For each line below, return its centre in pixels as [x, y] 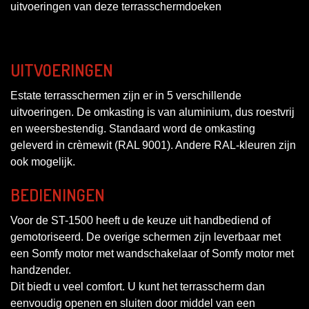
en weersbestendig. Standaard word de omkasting [133, 128]
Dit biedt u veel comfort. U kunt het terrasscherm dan [138, 286]
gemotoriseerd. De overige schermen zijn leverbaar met [146, 237]
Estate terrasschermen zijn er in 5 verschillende [126, 95]
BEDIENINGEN [58, 195]
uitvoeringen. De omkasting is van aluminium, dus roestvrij [152, 112]
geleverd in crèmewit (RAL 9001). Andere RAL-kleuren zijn [153, 145]
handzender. [41, 270]
